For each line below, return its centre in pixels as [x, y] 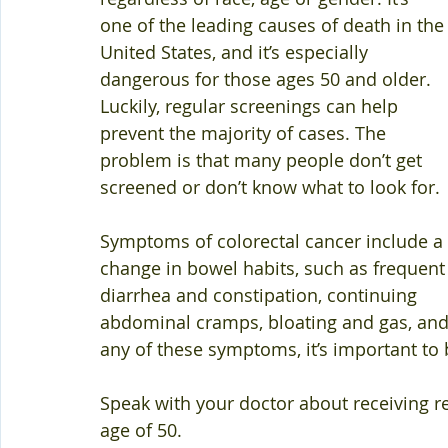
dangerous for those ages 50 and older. [268, 79]
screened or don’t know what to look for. [272, 187]
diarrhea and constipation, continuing [261, 295]
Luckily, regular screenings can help [251, 106]
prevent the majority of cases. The [245, 133]
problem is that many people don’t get [263, 160]
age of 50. [143, 430]
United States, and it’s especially [236, 52]
